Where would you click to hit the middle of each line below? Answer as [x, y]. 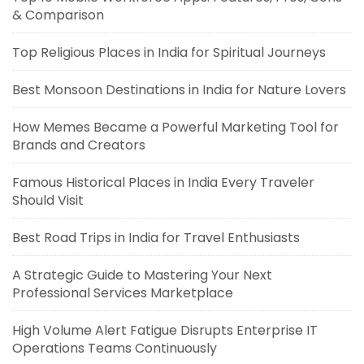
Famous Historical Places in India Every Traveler [163, 182]
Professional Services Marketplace [123, 293]
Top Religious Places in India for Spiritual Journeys [169, 52]
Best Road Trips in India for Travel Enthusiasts [156, 238]
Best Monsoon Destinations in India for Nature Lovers [179, 90]
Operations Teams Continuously [115, 348]
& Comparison [58, 15]
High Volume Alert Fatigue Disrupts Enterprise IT [165, 330]
